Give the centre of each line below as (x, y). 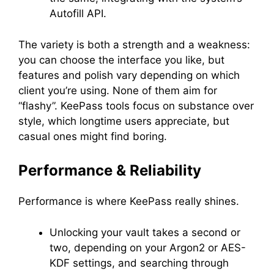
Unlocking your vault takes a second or (145, 232)
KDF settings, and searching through (139, 263)
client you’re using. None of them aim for (118, 90)
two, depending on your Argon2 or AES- (148, 247)
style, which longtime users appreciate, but (124, 121)
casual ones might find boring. (93, 136)
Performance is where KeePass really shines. (130, 201)
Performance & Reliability (110, 170)
